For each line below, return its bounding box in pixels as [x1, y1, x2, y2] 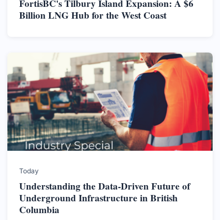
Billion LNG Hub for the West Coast [19, 8, 166, 23]
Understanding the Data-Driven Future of [19, 179, 190, 193]
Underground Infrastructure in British [19, 191, 178, 205]
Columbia [19, 203, 59, 217]
